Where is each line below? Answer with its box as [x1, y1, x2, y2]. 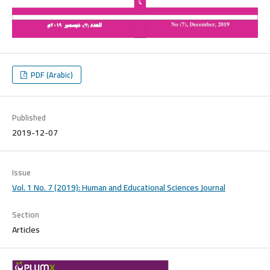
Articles [11, 221, 40, 237]
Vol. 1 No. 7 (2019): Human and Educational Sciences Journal [11, 179, 225, 195]
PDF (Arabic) [29, 67, 74, 82]
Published [11, 110, 46, 125]
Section [11, 207, 39, 222]
